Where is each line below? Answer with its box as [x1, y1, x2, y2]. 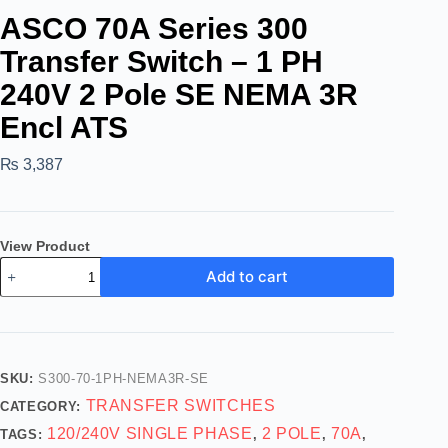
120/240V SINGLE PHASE [46, 425, 253, 442]
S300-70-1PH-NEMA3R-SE [38, 371, 209, 386]
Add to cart [206, 267, 289, 286]
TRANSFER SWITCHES [85, 397, 276, 414]
